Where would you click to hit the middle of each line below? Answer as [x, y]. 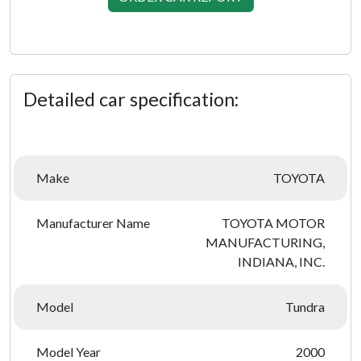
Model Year [68, 352]
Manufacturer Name [93, 223]
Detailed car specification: [131, 99]
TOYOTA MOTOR [273, 223]
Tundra [305, 307]
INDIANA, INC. [281, 261]
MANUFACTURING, [265, 242]
